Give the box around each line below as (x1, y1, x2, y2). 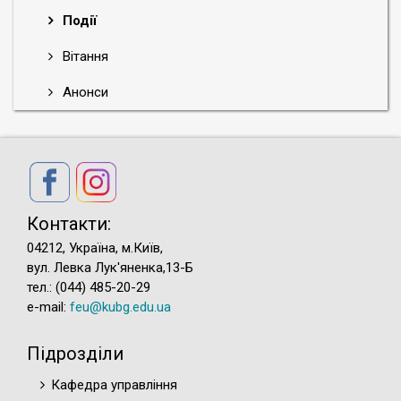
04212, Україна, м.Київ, (27, 239, 163, 256)
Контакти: (27, 212, 111, 235)
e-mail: (27, 298, 70, 315)
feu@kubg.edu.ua (70, 298, 171, 315)
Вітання (59, 47, 108, 64)
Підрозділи (27, 342, 124, 364)
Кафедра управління (51, 376, 177, 393)
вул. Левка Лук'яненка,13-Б (27, 259, 193, 276)
